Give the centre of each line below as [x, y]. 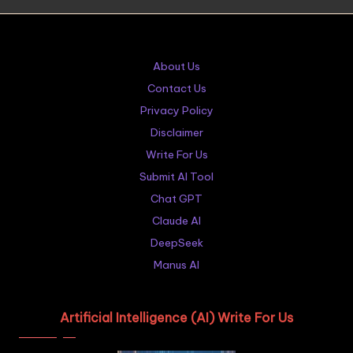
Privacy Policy [176, 111]
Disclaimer [176, 133]
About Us [176, 67]
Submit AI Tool [176, 177]
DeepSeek [176, 243]
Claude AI [176, 221]
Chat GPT [176, 199]
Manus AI [176, 265]
